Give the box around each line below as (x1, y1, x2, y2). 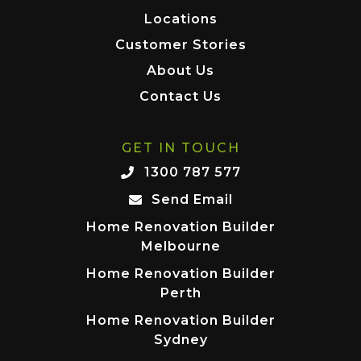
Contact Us (139, 88, 222, 104)
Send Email (151, 191, 233, 207)
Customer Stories (114, 36, 247, 52)
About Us (147, 62, 214, 78)
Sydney (153, 331, 208, 347)
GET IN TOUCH (121, 139, 240, 156)
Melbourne (140, 238, 221, 254)
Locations (143, 10, 218, 27)
